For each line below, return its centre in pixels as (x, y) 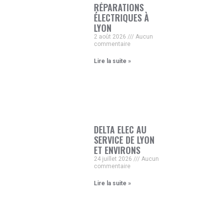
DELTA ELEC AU (120, 130)
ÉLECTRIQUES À (121, 18)
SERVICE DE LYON (124, 140)
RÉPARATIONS (119, 7)
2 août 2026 (110, 37)
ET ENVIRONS (117, 150)
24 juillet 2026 (113, 159)
